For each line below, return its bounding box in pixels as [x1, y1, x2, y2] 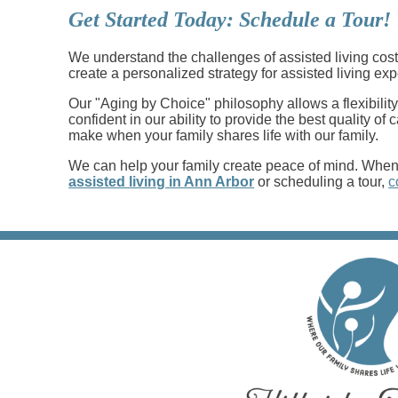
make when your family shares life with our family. [68, 127, 383, 143]
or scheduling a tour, [254, 173, 389, 189]
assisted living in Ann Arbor [68, 173, 255, 189]
